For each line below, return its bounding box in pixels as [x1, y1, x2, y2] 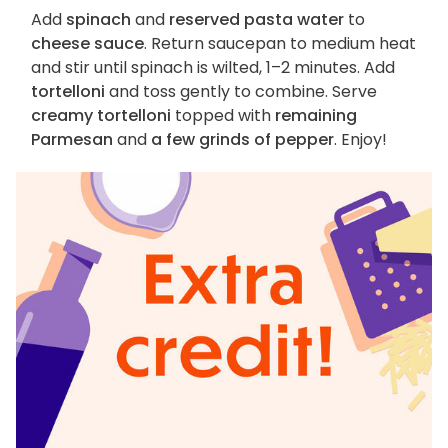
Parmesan [31, 128, 113, 152]
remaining [275, 104, 357, 128]
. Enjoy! [334, 128, 387, 152]
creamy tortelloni [31, 104, 171, 128]
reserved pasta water [169, 8, 344, 32]
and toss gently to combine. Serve [105, 80, 377, 104]
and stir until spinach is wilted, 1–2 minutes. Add [31, 56, 395, 80]
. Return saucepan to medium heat [144, 32, 416, 56]
